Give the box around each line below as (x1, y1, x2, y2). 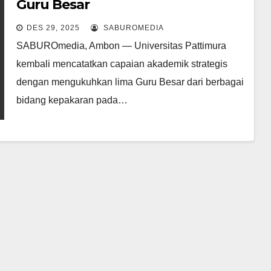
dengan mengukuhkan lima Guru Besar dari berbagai (16, 77, 244, 87)
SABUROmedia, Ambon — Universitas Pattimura (16, 41, 226, 51)
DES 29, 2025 (26, 24, 80, 32)
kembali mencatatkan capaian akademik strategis (16, 59, 227, 69)
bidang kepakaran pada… (16, 95, 128, 105)
